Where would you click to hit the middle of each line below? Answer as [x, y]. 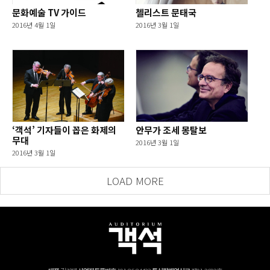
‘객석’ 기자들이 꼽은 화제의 [64, 130]
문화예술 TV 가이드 [49, 12]
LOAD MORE [135, 181]
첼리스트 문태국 [166, 12]
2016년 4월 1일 [34, 25]
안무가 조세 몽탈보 [171, 130]
